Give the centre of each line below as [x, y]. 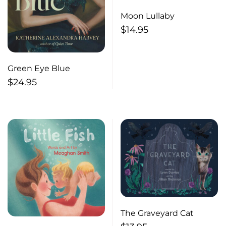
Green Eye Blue [39, 69]
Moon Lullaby [148, 16]
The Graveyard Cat [157, 213]
